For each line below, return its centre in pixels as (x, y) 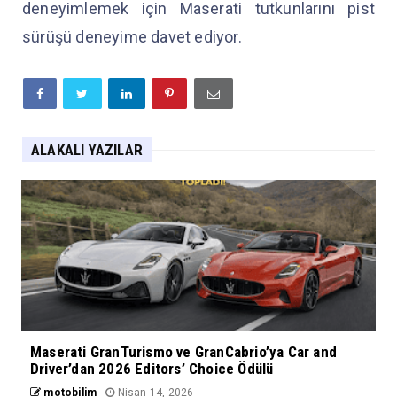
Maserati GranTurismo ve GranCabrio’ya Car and (184, 352)
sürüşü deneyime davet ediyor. (132, 37)
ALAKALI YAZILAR (87, 150)
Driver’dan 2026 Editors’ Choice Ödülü (152, 369)
